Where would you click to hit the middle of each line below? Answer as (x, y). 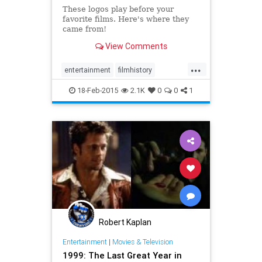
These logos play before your (118, 9)
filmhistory (135, 70)
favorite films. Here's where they (125, 19)
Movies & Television (142, 242)
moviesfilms (125, 88)
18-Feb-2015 (97, 90)
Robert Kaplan (125, 222)
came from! (84, 29)
